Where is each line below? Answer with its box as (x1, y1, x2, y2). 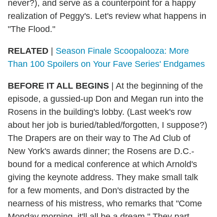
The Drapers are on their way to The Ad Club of (8, 133, 190, 143)
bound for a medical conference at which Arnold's (8, 159, 197, 169)
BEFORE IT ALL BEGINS (8, 80, 109, 91)
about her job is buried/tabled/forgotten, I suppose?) (8, 120, 207, 130)
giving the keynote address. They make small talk (8, 172, 198, 182)
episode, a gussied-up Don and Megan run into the (8, 93, 203, 104)
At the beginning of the (114, 80, 203, 91)
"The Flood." (8, 24, 55, 34)
